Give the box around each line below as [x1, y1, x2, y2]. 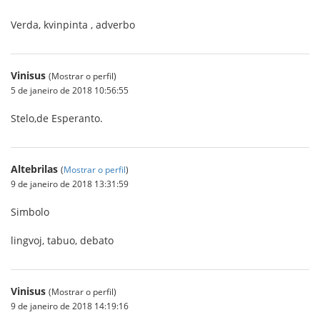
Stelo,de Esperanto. [11, 111, 103, 125]
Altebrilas [11, 162, 58, 176]
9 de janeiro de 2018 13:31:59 [11, 178, 129, 189]
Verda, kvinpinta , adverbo [11, 18, 135, 31]
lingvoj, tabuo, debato [11, 234, 114, 247]
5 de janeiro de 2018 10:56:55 [11, 84, 129, 96]
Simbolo [11, 205, 49, 219]
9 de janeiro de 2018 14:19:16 [11, 300, 129, 311]
